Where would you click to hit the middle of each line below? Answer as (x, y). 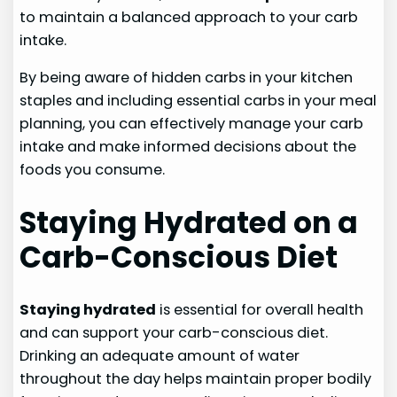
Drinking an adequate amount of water (160, 356)
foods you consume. (93, 169)
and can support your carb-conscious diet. (174, 333)
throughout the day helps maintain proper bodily (196, 379)
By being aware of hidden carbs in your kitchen (187, 77)
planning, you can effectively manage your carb (192, 123)
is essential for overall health (260, 310)
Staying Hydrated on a (189, 223)
